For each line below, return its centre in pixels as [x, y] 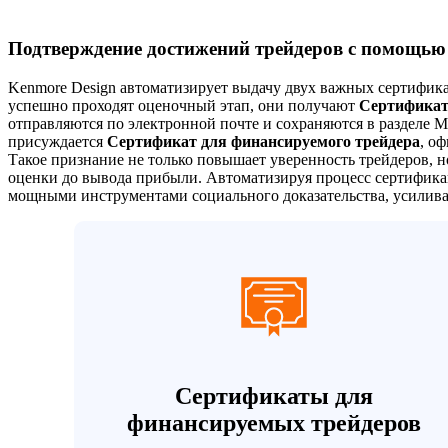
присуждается [57, 142]
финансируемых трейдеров [273, 423]
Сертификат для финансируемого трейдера [263, 142]
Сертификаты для [273, 396]
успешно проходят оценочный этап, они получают [183, 106]
